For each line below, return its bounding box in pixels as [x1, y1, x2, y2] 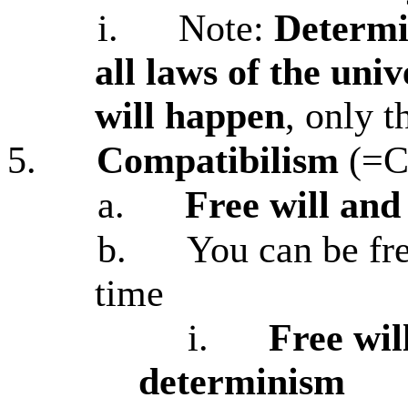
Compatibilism [97, 139, 339, 181]
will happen [95, 95, 285, 137]
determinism [138, 361, 345, 403]
